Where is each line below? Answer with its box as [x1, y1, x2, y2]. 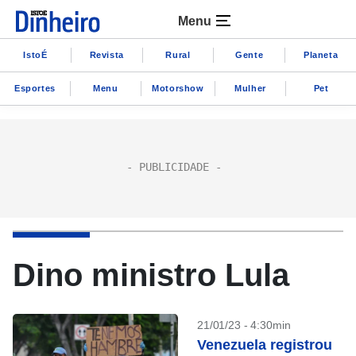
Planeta [303, 49, 339, 60]
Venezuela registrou [197, 337, 332, 353]
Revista [89, 49, 124, 60]
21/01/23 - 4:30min [197, 319, 291, 331]
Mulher [234, 83, 266, 93]
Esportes [14, 83, 56, 93]
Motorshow [152, 83, 204, 93]
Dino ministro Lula [13, 257, 289, 292]
